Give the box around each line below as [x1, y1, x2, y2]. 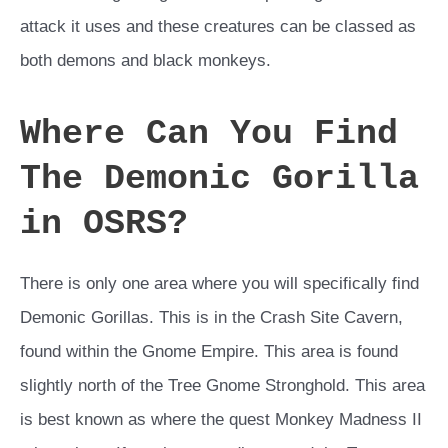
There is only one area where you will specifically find [20, 274, 419, 294]
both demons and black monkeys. [20, 51, 271, 71]
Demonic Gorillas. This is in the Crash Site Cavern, [20, 308, 403, 328]
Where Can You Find [20, 114, 398, 155]
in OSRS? [20, 204, 188, 245]
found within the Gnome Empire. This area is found [20, 342, 398, 362]
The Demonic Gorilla [20, 159, 419, 200]
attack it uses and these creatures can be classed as [20, 17, 416, 37]
